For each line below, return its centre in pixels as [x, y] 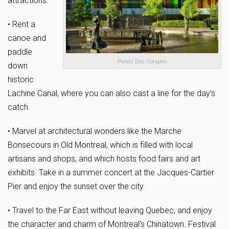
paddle [20, 52]
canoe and [27, 38]
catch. [19, 107]
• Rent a [21, 25]
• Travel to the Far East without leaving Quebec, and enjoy [110, 211]
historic [21, 80]
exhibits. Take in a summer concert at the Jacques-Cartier [111, 173]
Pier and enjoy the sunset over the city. [76, 187]
